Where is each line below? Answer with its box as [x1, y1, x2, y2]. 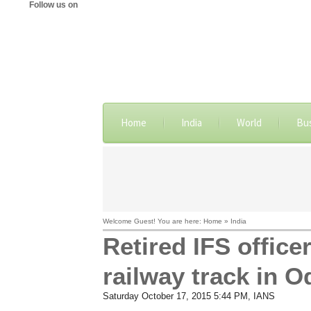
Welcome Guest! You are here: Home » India [102, 217, 246, 225]
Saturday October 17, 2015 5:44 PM [102, 291, 248, 301]
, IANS [247, 291, 275, 301]
